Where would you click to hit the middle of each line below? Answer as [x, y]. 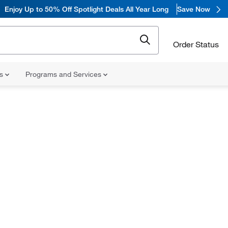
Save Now [194, 9]
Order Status [196, 44]
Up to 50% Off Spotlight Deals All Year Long [96, 9]
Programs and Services [64, 74]
